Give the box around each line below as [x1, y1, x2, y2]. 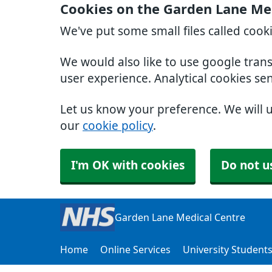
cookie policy [83, 120, 153, 132]
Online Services [100, 245, 171, 254]
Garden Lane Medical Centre [114, 212, 245, 222]
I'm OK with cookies [71, 160, 185, 171]
